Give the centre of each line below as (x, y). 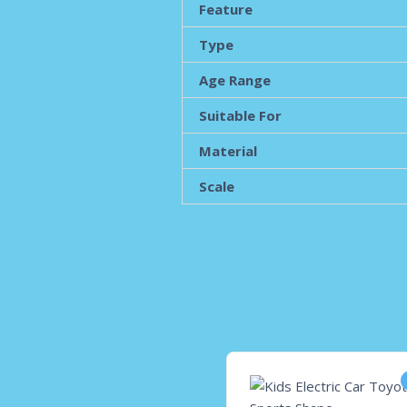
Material (228, 151)
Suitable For (241, 115)
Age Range (235, 80)
